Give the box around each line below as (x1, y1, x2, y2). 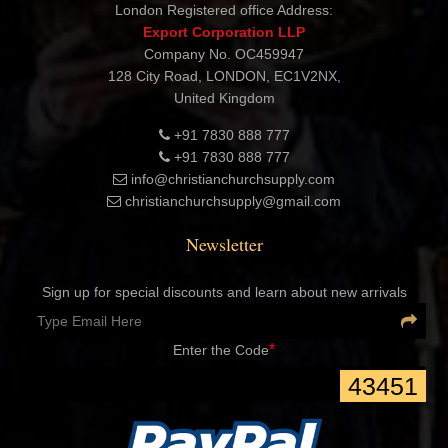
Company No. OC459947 (144, 45, 304, 62)
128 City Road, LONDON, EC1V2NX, (107, 67, 341, 84)
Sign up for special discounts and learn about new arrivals (41, 283, 407, 300)
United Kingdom (173, 89, 275, 106)
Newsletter (185, 231, 263, 256)
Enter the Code (173, 341, 269, 358)
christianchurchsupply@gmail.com (121, 192, 341, 209)
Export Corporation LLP (143, 23, 305, 40)
